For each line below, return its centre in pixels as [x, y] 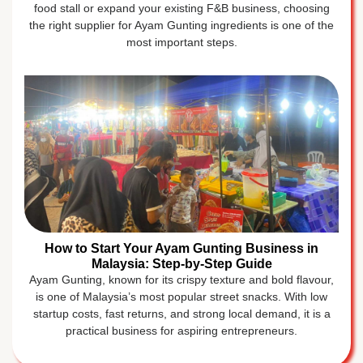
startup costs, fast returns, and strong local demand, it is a [181, 314]
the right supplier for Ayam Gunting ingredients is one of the [181, 25]
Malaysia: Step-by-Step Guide [181, 264]
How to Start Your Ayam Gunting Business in [181, 248]
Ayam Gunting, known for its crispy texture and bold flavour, [181, 280]
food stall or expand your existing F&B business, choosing [181, 8]
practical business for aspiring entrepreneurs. [181, 331]
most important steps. [181, 42]
